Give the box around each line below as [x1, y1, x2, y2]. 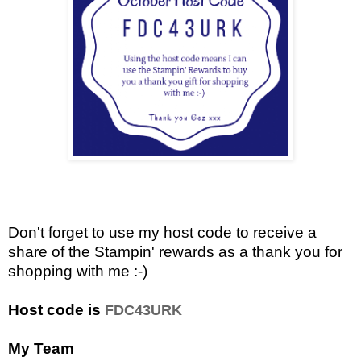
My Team [8, 339, 74, 357]
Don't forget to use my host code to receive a [8, 223, 317, 241]
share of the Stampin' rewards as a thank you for [8, 243, 342, 260]
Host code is [8, 301, 105, 318]
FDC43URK [105, 301, 182, 318]
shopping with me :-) [8, 262, 151, 280]
